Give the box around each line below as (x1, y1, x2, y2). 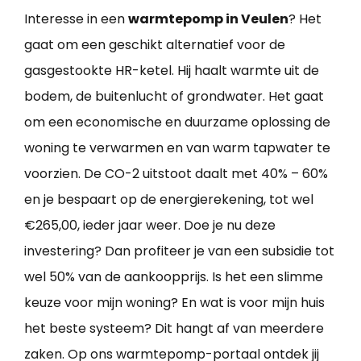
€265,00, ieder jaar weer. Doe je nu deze (24, 215, 276, 234)
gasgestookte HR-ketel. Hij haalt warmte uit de (24, 60, 319, 80)
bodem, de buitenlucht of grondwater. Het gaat (24, 86, 324, 106)
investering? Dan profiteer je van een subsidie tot (24, 241, 334, 260)
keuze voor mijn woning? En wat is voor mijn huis (24, 293, 325, 312)
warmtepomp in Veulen (128, 9, 288, 28)
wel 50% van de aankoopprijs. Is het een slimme (24, 267, 323, 286)
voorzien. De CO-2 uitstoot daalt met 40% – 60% (24, 164, 328, 183)
